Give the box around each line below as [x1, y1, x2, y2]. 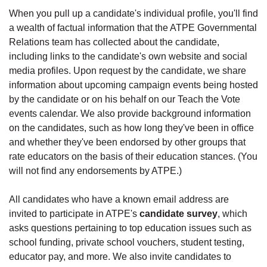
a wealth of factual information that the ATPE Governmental [9, 22, 257, 33]
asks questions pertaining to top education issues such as [9, 222, 252, 233]
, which [218, 208, 247, 219]
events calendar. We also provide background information [9, 108, 251, 119]
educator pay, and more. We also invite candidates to [9, 251, 231, 262]
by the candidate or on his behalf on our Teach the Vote [9, 94, 240, 104]
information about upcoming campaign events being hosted [9, 79, 258, 90]
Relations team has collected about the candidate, [9, 36, 219, 47]
